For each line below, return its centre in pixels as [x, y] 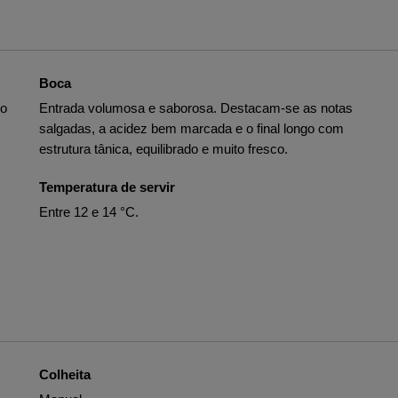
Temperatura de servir [107, 187]
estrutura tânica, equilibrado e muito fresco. [163, 149]
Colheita [65, 374]
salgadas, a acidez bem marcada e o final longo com [191, 128]
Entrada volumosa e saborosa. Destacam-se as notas [196, 108]
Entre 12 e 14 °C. [89, 212]
